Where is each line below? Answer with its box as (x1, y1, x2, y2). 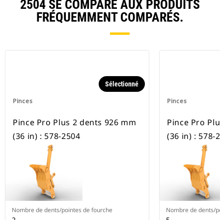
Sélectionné (105, 80, 138, 88)
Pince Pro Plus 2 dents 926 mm (13, 117, 137, 128)
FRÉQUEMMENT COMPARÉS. (36, 10, 184, 25)
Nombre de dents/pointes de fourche (12, 206, 112, 215)
